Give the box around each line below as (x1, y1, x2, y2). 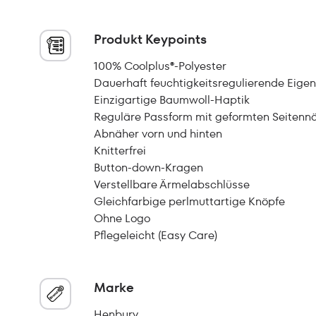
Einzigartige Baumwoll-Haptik (94, 92, 250, 108)
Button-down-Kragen (94, 159, 203, 176)
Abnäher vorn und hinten (94, 126, 222, 142)
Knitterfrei (94, 142, 146, 159)
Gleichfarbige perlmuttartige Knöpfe (94, 193, 285, 209)
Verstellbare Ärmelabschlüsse (94, 176, 250, 193)
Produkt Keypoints (94, 30, 207, 48)
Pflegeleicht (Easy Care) (94, 227, 217, 243)
